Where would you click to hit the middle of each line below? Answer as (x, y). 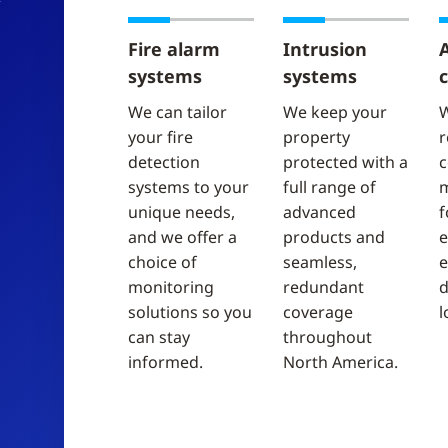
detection (164, 162)
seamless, (320, 262)
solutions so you (190, 312)
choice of (162, 262)
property (317, 137)
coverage (318, 312)
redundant (324, 287)
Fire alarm (174, 49)
